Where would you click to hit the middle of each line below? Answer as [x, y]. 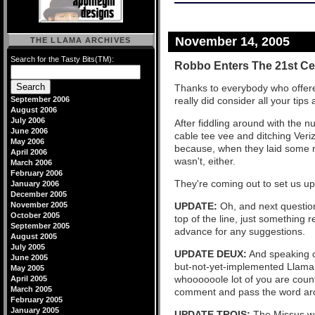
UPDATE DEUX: [211, 254]
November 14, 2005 [232, 41]
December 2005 [39, 194]
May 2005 [27, 268]
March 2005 [31, 289]
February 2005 [37, 300]
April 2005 [29, 278]
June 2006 [29, 131]
